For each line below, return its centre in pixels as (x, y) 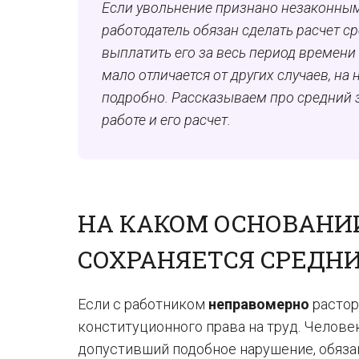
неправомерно (259, 304)
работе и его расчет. (166, 120)
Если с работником (143, 304)
